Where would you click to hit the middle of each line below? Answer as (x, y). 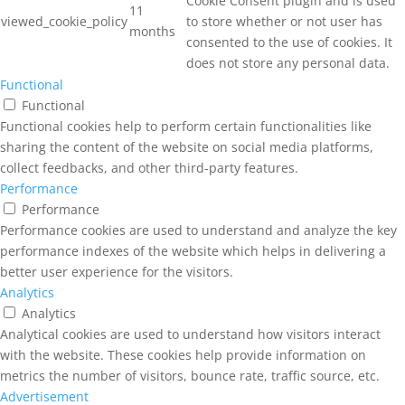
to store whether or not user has (284, 21)
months (152, 31)
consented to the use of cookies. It (289, 42)
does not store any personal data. (288, 63)
